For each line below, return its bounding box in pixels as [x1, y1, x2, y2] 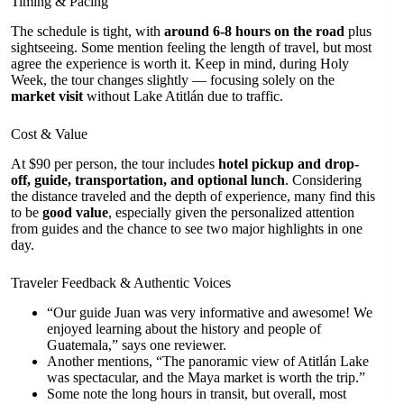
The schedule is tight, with [11, 23, 164, 40]
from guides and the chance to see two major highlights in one [11, 220, 363, 236]
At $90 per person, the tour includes [11, 155, 218, 171]
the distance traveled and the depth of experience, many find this [11, 188, 375, 204]
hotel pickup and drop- [218, 155, 359, 171]
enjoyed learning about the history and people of [47, 320, 321, 336]
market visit [11, 88, 83, 105]
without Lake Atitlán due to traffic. [83, 88, 283, 105]
